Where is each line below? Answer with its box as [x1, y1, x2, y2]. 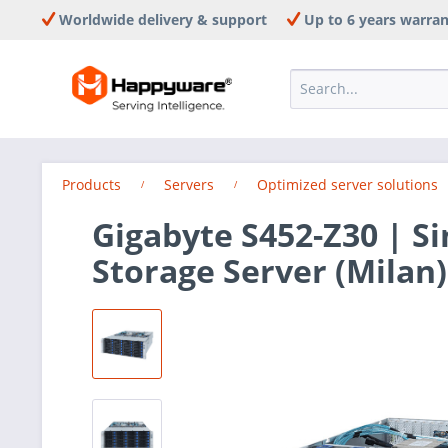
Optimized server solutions [257, 175, 438, 194]
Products [62, 175, 121, 194]
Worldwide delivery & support [55, 10, 267, 29]
